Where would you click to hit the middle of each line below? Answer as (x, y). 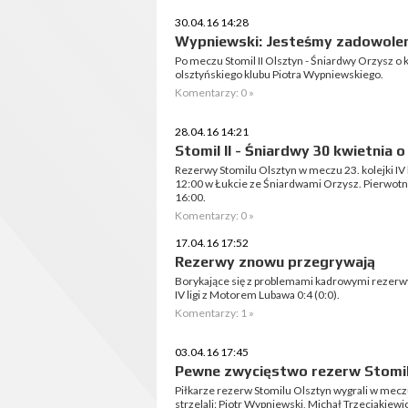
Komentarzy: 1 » (214, 313)
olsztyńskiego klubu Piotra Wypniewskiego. (279, 74)
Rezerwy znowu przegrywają (275, 262)
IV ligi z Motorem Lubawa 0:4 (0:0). (257, 295)
